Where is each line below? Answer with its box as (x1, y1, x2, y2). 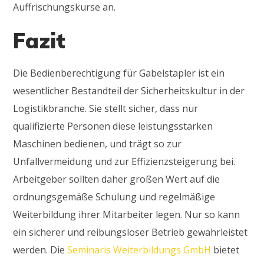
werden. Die (13, 243, 68, 256)
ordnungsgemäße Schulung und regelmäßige (13, 190, 216, 203)
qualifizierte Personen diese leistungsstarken (13, 119, 213, 133)
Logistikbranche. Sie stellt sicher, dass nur (13, 101, 199, 115)
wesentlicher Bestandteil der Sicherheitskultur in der (13, 84, 245, 97)
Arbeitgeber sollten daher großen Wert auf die (13, 172, 220, 186)
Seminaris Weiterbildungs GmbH (67, 243, 212, 256)
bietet (211, 243, 240, 256)
